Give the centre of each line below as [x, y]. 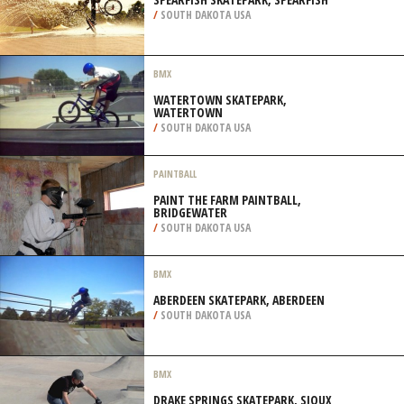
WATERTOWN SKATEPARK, [220, 100]
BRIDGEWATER [190, 212]
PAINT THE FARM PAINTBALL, [227, 200]
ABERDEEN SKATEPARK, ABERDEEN [239, 300]
